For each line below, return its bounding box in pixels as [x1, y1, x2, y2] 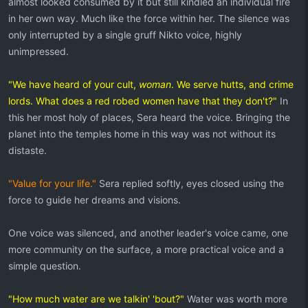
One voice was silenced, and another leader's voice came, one [8, 227, 288, 239]
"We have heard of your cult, [8, 78, 139, 90]
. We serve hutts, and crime [171, 78, 294, 90]
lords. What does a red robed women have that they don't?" [8, 95, 277, 107]
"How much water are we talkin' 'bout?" [8, 293, 187, 305]
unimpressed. [8, 45, 69, 57]
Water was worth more [187, 293, 287, 305]
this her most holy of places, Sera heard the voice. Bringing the [8, 111, 290, 123]
